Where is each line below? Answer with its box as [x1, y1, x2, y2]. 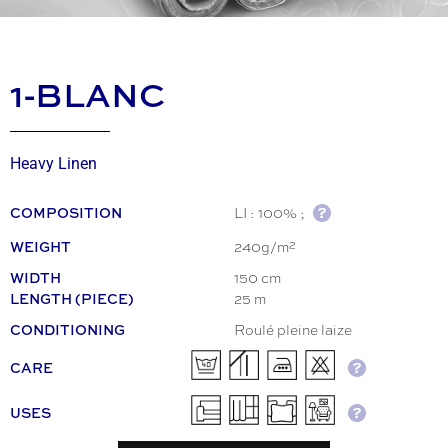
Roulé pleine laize [234, 319, 352, 340]
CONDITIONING [10, 319, 125, 339]
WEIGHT [10, 236, 71, 256]
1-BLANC [10, 71, 165, 118]
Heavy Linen [10, 154, 97, 174]
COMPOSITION [10, 202, 122, 222]
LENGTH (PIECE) [10, 288, 134, 308]
